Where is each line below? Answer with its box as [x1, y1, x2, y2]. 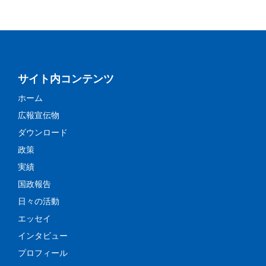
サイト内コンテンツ [18, 73, 114, 85]
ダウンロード [18, 128, 68, 138]
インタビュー [18, 231, 68, 241]
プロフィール [18, 248, 68, 258]
